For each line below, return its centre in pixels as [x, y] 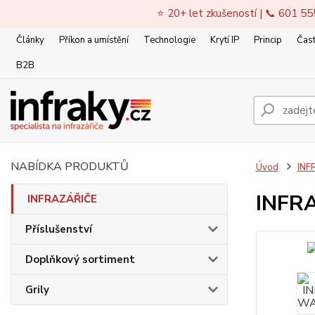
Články [30, 40]
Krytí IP [225, 40]
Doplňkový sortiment [80, 259]
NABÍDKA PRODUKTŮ [70, 167]
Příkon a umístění [94, 40]
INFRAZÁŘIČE [62, 199]
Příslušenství [59, 229]
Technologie [169, 40]
